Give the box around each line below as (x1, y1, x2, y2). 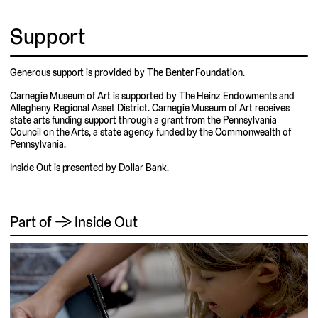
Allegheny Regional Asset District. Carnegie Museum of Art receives (10, 101, 290, 114)
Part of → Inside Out (10, 212, 138, 231)
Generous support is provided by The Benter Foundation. (10, 66, 246, 79)
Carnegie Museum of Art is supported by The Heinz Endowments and (10, 89, 295, 102)
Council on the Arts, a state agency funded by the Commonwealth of (10, 125, 291, 138)
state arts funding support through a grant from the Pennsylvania (10, 113, 277, 126)
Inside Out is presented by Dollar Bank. (10, 160, 169, 174)
